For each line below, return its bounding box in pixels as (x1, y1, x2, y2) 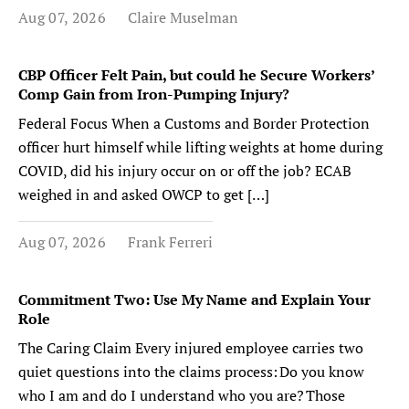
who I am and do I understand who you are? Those (18, 385, 345, 405)
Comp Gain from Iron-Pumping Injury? (18, 84, 289, 104)
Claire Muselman (127, 7, 238, 27)
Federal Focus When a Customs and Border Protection (18, 113, 370, 133)
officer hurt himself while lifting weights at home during (18, 137, 383, 157)
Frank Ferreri (127, 232, 213, 252)
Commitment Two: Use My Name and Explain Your (18, 289, 371, 309)
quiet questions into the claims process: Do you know (18, 362, 364, 382)
